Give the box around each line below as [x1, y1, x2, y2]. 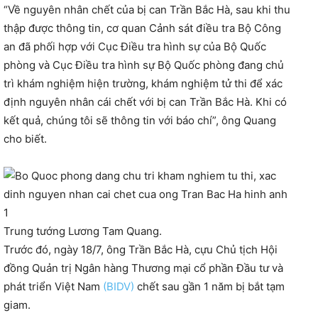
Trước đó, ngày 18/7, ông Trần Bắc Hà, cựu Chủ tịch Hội [4, 243, 278, 257]
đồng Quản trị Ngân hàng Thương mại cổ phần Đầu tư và [4, 261, 283, 275]
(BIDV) [103, 280, 134, 294]
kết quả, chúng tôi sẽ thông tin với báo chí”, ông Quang [4, 114, 276, 128]
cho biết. [4, 132, 47, 146]
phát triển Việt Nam [4, 280, 103, 294]
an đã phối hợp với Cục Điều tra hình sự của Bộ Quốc [4, 40, 266, 54]
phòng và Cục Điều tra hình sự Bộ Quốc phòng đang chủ [4, 58, 284, 72]
